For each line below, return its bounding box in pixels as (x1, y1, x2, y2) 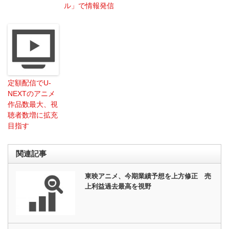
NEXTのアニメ (8, 89, 55, 98)
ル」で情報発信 (64, 1, 114, 10)
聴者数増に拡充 (8, 110, 58, 119)
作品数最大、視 (8, 100, 58, 108)
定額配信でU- (8, 78, 51, 87)
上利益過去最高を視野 (85, 182, 152, 190)
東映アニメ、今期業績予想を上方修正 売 (85, 172, 212, 180)
